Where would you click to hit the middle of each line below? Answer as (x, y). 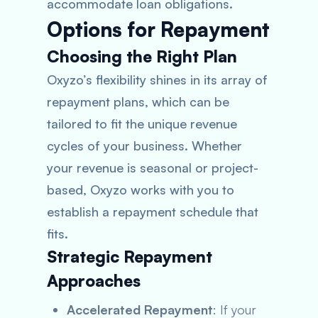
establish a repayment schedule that (153, 212)
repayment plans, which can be (138, 102)
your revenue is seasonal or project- (153, 168)
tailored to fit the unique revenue (142, 124)
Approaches (94, 281)
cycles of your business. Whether (144, 146)
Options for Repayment (158, 29)
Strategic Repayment (130, 257)
